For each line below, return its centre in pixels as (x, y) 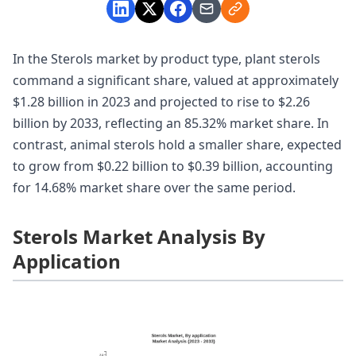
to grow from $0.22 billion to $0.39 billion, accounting (173, 166)
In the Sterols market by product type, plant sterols (166, 59)
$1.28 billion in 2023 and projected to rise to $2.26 (161, 102)
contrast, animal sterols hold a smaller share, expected (177, 145)
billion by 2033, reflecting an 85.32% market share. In (171, 124)
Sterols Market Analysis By (139, 237)
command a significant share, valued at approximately (176, 81)
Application (67, 261)
